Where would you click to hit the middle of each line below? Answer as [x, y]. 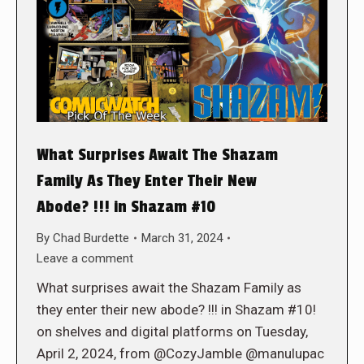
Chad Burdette [91, 238]
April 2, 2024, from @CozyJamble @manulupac [180, 353]
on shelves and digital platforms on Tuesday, [172, 331]
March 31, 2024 [182, 238]
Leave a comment [85, 258]
